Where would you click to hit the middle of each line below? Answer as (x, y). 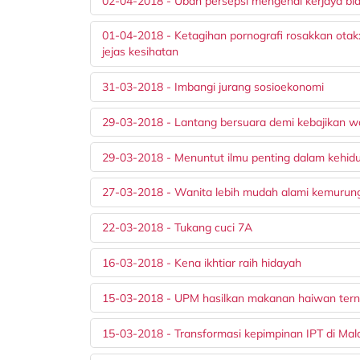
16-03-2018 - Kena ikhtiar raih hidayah (202, 263)
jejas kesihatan (141, 52)
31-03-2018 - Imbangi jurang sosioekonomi (213, 87)
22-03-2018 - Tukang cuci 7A (178, 228)
